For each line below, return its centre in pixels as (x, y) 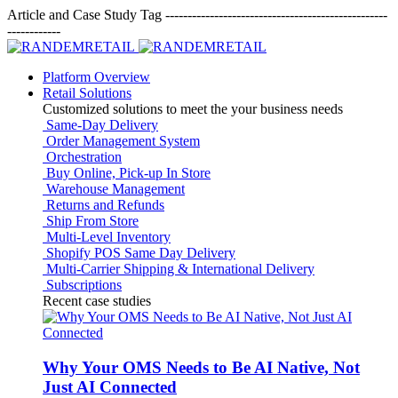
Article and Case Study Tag (86, 15)
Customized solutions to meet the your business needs (193, 109)
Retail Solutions (87, 93)
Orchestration (82, 157)
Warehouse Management (114, 189)
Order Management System (121, 141)
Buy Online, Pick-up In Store (127, 173)
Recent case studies (97, 301)
